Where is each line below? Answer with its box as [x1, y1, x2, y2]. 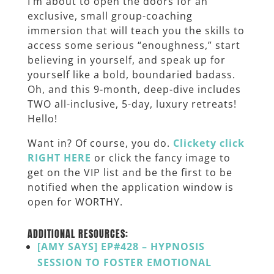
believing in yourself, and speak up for [27, 53, 226, 67]
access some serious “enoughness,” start [27, 38, 240, 52]
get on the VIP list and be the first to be [27, 165, 232, 179]
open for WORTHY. [27, 194, 123, 209]
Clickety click [172, 136, 245, 150]
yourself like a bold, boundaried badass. [27, 67, 235, 81]
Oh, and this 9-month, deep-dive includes [27, 82, 241, 96]
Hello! [27, 111, 57, 125]
